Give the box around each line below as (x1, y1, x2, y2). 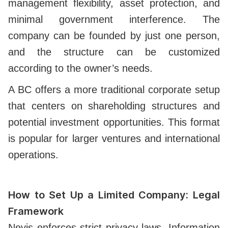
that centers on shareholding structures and (8, 100, 220, 112)
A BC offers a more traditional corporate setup (8, 84, 220, 96)
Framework (8, 205, 64, 218)
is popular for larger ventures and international (8, 133, 220, 145)
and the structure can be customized (8, 46, 220, 58)
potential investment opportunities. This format (8, 117, 220, 128)
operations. (8, 149, 62, 161)
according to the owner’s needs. (8, 63, 156, 74)
